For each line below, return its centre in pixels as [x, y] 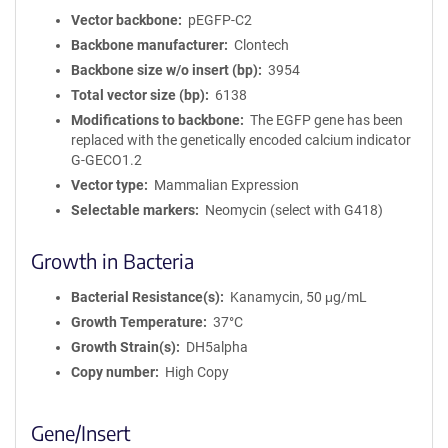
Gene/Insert [80, 432]
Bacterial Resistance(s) [145, 297]
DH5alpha [216, 347]
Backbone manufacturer [147, 45]
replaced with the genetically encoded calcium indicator [241, 140]
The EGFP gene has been [326, 120]
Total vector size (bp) [138, 95]
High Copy [196, 372]
